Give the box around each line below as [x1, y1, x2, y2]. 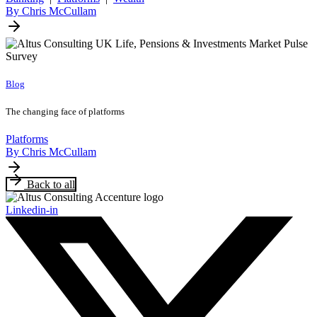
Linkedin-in [6, 203, 58, 216]
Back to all [27, 178, 75, 190]
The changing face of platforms [6, 105, 125, 117]
